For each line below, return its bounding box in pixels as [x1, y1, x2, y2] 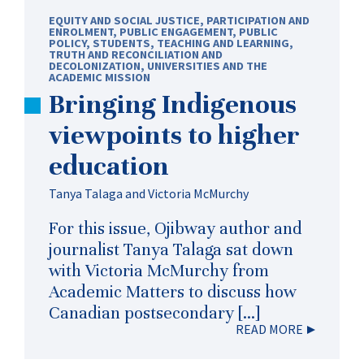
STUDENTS [93, 35, 150, 50]
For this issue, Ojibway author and [49, 217, 302, 239]
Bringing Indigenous [49, 87, 297, 120]
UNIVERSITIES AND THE [147, 58, 267, 73]
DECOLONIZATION [49, 58, 141, 73]
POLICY [49, 35, 86, 50]
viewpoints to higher [49, 118, 300, 151]
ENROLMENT [49, 24, 113, 39]
